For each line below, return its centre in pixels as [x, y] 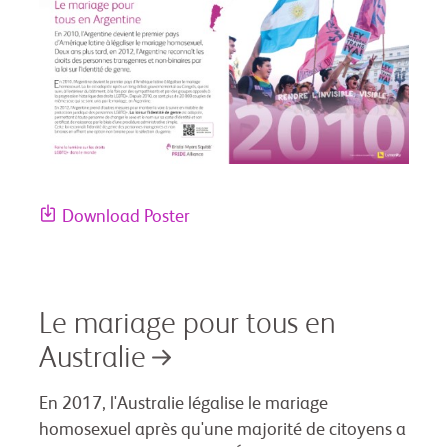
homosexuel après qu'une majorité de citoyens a [222, 430]
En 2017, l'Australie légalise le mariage [183, 404]
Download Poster [126, 217]
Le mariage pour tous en [187, 325]
